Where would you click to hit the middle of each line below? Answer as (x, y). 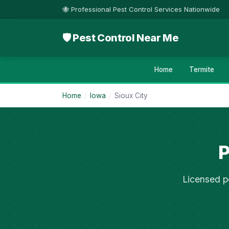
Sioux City (131, 96)
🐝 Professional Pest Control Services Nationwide (141, 9)
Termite (202, 70)
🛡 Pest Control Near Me (121, 38)
